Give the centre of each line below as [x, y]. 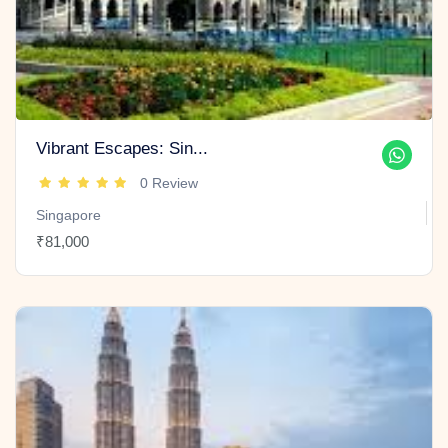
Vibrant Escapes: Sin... [122, 148]
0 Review [168, 182]
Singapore [68, 214]
